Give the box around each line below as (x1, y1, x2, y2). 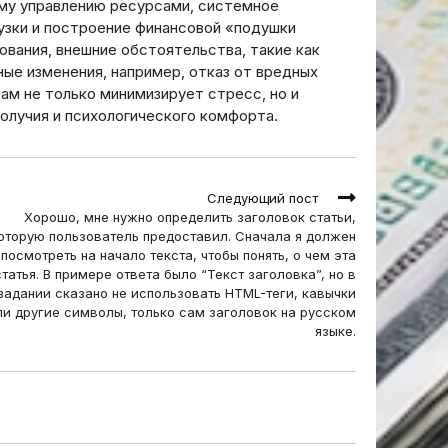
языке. (315, 323, 356, 339)
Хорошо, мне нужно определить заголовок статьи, (24, 209, 356, 225)
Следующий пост (207, 190, 318, 206)
